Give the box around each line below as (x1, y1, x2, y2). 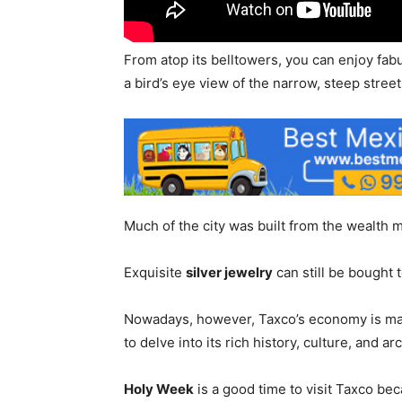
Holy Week (124, 380, 194, 398)
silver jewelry (186, 264, 273, 282)
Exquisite (124, 264, 186, 282)
